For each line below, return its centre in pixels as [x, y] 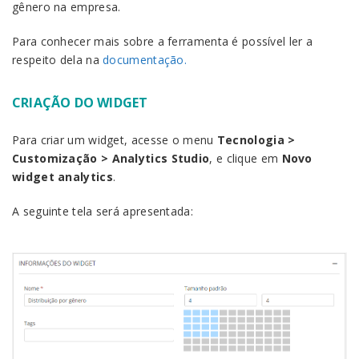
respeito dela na [58, 60]
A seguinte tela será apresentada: [103, 211]
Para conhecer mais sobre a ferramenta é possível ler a [163, 41]
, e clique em [246, 158]
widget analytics [63, 177]
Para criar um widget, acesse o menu [115, 140]
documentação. [145, 60]
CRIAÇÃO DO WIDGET [80, 103]
